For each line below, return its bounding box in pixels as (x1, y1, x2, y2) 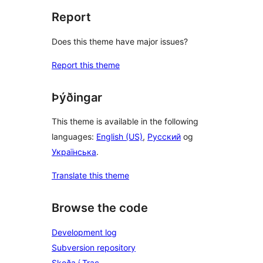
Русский (147, 131, 181, 142)
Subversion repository (52, 242, 136, 252)
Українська (52, 147, 96, 157)
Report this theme (52, 59, 120, 70)
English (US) (96, 131, 143, 142)
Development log (52, 227, 117, 237)
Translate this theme (52, 170, 129, 181)
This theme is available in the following (52, 116, 198, 127)
